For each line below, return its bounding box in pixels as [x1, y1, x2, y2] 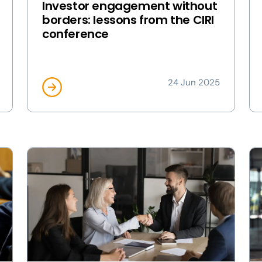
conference [42, 26, 109, 42]
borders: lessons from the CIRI [42, 12, 215, 28]
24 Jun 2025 [168, 77, 220, 88]
